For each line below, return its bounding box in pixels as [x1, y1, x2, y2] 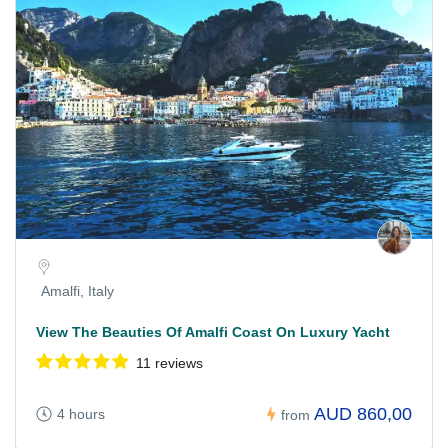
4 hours [57, 406, 105, 423]
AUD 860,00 [314, 404, 412, 425]
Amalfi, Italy [41, 283, 114, 300]
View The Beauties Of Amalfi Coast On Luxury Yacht [36, 324, 390, 341]
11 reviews [136, 355, 203, 372]
